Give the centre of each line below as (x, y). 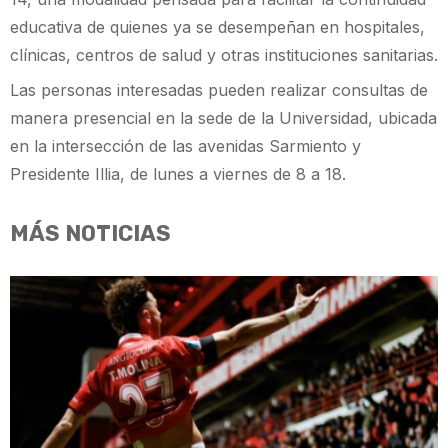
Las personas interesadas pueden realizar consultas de (219, 90)
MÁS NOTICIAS (90, 234)
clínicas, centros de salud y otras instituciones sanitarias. (224, 55)
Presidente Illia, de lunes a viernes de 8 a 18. (178, 174)
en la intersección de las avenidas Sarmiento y (185, 146)
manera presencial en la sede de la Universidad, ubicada (223, 118)
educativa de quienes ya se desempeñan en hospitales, (217, 27)
